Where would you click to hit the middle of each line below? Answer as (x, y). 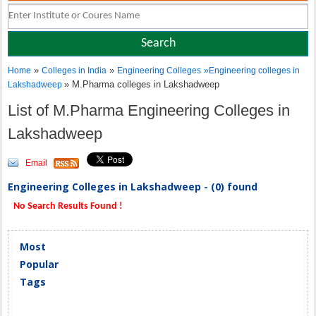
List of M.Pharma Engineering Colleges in (149, 110)
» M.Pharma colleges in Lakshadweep (142, 84)
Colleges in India (74, 71)
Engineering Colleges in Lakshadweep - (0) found (133, 187)
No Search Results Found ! (67, 206)
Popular (39, 264)
